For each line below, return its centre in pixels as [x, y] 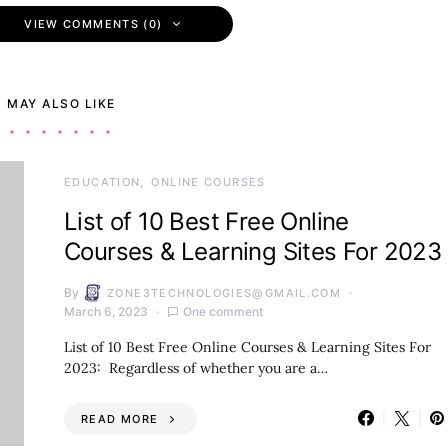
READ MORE [120, 418]
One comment [223, 311]
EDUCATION [102, 181]
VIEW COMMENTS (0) [93, 24]
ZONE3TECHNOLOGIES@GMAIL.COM [224, 292]
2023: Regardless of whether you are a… [196, 367]
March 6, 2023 [106, 311]
